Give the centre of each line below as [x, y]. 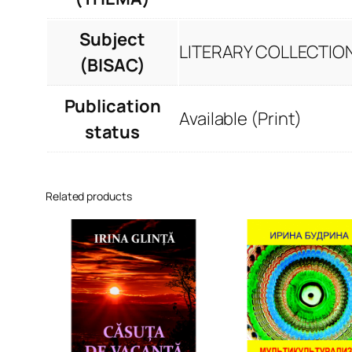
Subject [112, 40]
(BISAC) [112, 66]
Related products [89, 196]
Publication [112, 106]
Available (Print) [241, 119]
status [112, 132]
